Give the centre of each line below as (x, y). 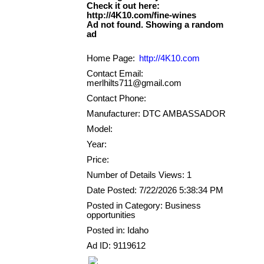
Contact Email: (115, 73)
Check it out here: (123, 6)
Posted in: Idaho (118, 230)
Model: (100, 129)
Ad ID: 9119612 (116, 245)
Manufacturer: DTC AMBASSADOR (156, 113)
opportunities (111, 215)
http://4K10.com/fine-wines (141, 16)
